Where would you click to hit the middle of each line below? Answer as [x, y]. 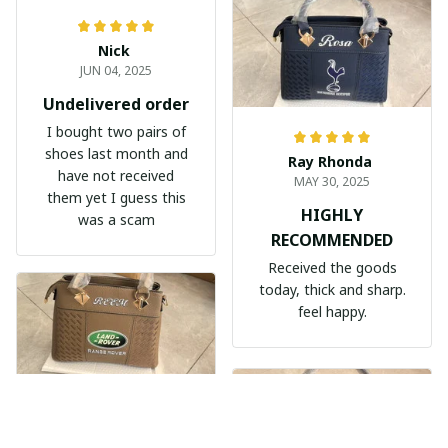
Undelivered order [116, 103]
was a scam [116, 219]
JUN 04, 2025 [116, 70]
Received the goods [332, 267]
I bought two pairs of [116, 131]
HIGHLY [332, 215]
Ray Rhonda [330, 161]
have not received [116, 175]
